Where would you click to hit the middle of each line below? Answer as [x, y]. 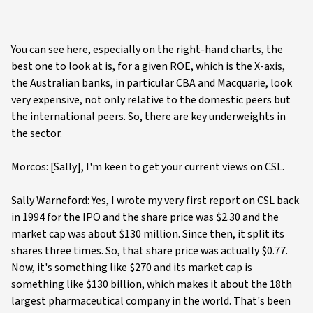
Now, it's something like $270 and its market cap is [132, 268]
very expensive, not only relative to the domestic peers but [151, 100]
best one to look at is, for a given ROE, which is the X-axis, [148, 67]
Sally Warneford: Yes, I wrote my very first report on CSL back [155, 201]
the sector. [37, 134]
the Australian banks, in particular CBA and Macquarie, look [152, 83]
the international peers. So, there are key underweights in [148, 117]
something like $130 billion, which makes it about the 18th [152, 285]
